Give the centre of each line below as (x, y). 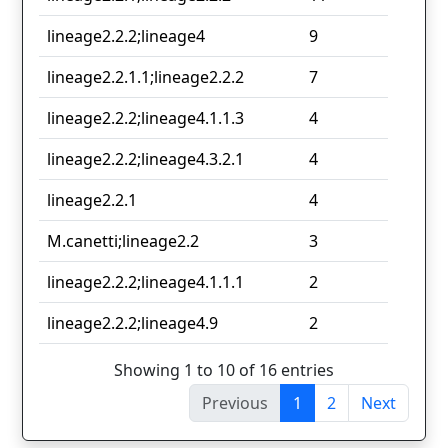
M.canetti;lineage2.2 (123, 241)
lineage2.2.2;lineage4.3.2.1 (145, 159)
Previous (235, 402)
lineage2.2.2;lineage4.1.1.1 (145, 282)
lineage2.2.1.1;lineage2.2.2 (145, 77)
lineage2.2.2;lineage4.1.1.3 (145, 118)
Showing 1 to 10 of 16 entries (224, 369)
